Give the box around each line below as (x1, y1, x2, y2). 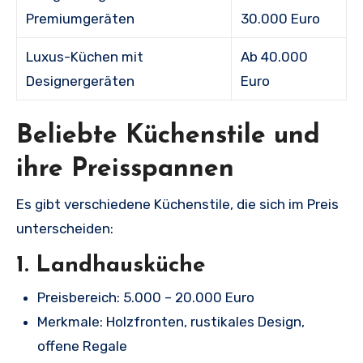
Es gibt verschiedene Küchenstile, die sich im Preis (16, 195, 339, 212)
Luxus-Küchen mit (26, 49, 144, 65)
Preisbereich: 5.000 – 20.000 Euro (37, 289, 254, 305)
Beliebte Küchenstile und (16, 123, 320, 149)
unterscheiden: (16, 220, 113, 237)
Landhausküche (36, 254, 206, 277)
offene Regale (37, 338, 127, 354)
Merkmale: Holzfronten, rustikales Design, (37, 314, 305, 330)
